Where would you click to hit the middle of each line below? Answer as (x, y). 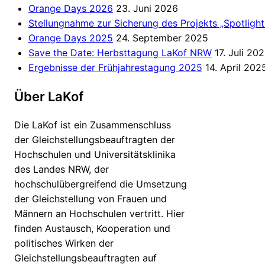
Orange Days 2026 (71, 9)
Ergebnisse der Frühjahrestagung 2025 (115, 68)
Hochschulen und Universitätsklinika (95, 155)
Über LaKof (49, 97)
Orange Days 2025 (71, 38)
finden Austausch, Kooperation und (92, 229)
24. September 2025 (162, 38)
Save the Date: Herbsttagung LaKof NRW (120, 53)
